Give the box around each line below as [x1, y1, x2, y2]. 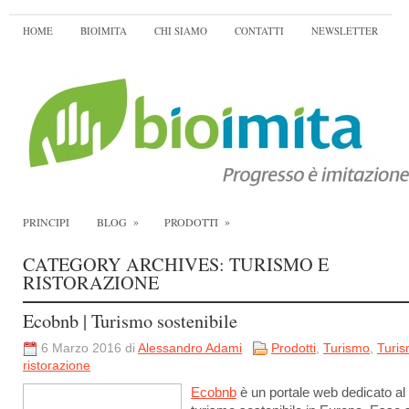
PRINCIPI [23, 215, 69, 229]
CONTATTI [235, 24, 284, 37]
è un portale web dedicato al [236, 385, 405, 400]
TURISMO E [229, 252, 329, 277]
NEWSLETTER [311, 24, 378, 37]
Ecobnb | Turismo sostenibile [23, 309, 237, 333]
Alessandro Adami [138, 341, 242, 355]
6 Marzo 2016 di [41, 341, 138, 355]
